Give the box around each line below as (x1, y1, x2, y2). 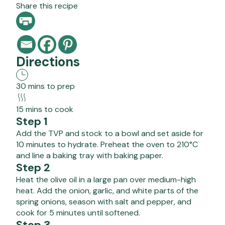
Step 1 (16, 114, 48, 129)
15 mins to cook (16, 103, 73, 115)
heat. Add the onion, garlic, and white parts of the (16, 185, 198, 196)
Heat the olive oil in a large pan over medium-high (16, 174, 196, 185)
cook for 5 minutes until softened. (16, 207, 140, 218)
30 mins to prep (16, 80, 75, 91)
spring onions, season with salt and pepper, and (16, 196, 191, 207)
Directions (16, 53, 80, 70)
